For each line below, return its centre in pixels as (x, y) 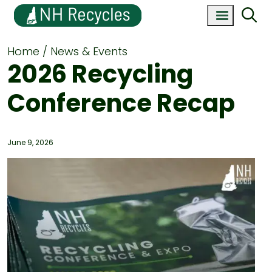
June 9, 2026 (30, 142)
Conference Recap (121, 103)
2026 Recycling (100, 74)
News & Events (89, 51)
